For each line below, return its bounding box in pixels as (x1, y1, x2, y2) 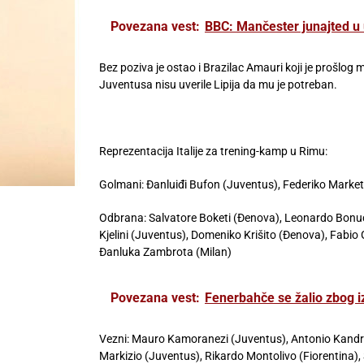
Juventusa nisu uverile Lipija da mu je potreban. (99, 77, 337, 91)
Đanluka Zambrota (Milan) (99, 245, 232, 258)
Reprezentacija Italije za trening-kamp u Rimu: (99, 144, 327, 158)
